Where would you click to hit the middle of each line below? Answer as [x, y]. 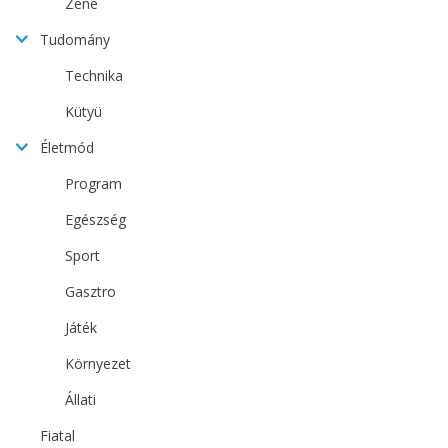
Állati [80, 400]
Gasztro [90, 292]
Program [93, 184]
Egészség [95, 220]
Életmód [67, 148]
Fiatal [57, 436]
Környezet [98, 364]
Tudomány [75, 40]
